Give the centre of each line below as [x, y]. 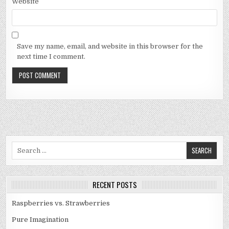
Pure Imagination [40, 220]
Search [23, 146]
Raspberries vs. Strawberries [61, 203]
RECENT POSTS [114, 185]
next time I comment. [51, 56]
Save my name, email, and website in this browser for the [110, 46]
